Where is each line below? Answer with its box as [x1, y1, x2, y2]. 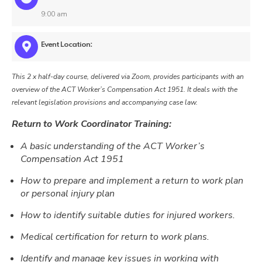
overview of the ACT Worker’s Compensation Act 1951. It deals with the [12, 84, 237, 94]
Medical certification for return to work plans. [20, 230, 209, 243]
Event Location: [41, 40, 92, 49]
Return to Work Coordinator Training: [12, 117, 171, 130]
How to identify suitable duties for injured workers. [20, 208, 235, 222]
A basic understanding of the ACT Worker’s [20, 139, 205, 153]
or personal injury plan [20, 187, 115, 200]
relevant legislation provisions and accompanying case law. [12, 97, 198, 107]
